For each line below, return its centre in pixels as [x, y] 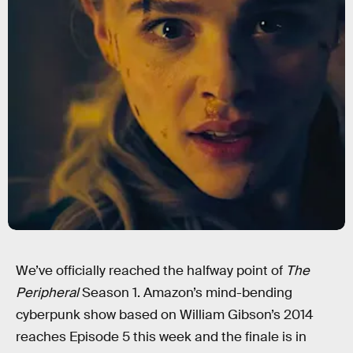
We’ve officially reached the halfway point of [151, 271]
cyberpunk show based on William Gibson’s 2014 [165, 315]
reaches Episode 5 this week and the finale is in [161, 337]
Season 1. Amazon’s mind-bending [187, 293]
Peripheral [49, 293]
